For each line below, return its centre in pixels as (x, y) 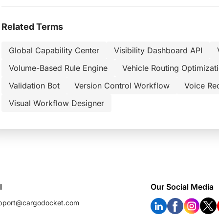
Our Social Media (182, 187)
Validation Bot (34, 86)
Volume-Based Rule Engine (58, 68)
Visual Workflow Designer (56, 103)
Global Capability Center (54, 50)
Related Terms (32, 27)
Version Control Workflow (122, 86)
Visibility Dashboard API (158, 50)
